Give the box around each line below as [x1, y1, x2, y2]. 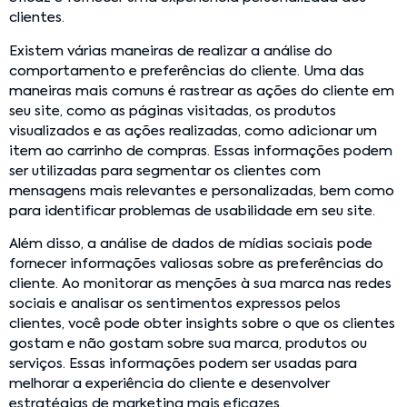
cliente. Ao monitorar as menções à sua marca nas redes [9, 277, 392, 292]
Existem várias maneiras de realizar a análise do [9, 44, 333, 58]
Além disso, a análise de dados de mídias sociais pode [9, 237, 372, 252]
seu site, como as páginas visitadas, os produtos [9, 104, 336, 118]
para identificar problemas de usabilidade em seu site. [9, 203, 375, 218]
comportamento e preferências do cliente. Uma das [9, 64, 364, 78]
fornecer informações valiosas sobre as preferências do [9, 257, 383, 272]
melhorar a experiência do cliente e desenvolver [9, 377, 330, 392]
